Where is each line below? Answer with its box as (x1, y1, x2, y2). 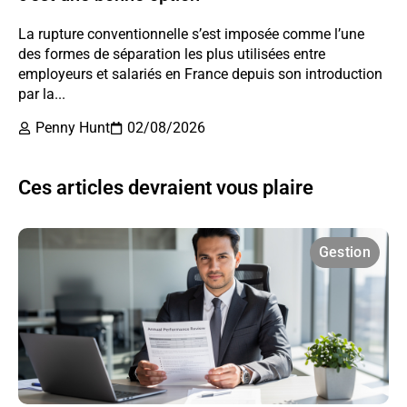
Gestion (318, 243, 371, 262)
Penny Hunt (35, 119, 110, 137)
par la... (18, 84, 65, 103)
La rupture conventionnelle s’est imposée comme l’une (18, 25, 364, 43)
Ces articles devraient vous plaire (18, 176, 313, 200)
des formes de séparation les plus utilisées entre (18, 45, 325, 63)
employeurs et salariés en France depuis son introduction (18, 65, 382, 83)
